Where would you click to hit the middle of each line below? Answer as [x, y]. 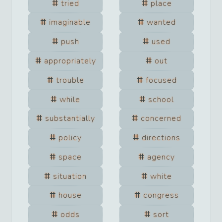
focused [161, 80]
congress [161, 195]
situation [70, 176]
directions [161, 138]
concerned [161, 119]
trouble [70, 80]
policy [70, 138]
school [161, 99]
